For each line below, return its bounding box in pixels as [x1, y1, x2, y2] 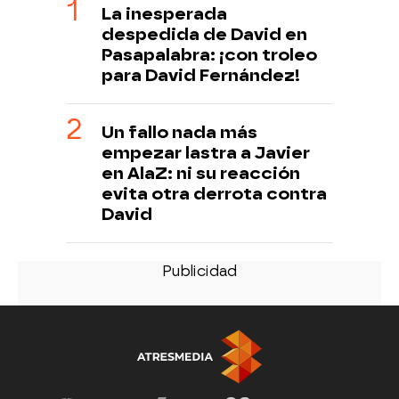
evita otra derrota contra [102, 183, 327, 204]
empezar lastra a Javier [102, 142, 310, 163]
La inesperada [102, 3, 227, 24]
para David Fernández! [102, 64, 300, 85]
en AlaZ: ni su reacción [102, 162, 300, 183]
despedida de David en [102, 23, 307, 45]
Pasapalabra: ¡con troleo [102, 44, 317, 65]
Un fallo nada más [102, 121, 257, 142]
